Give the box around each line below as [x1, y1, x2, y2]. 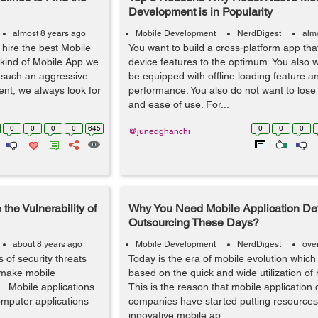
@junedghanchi [128, 126, 190, 136]
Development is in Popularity [128, 5, 273, 18]
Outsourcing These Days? [128, 216, 259, 229]
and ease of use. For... [128, 99, 229, 110]
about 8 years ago [13, 239, 82, 249]
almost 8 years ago [13, 28, 86, 38]
